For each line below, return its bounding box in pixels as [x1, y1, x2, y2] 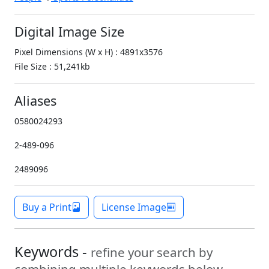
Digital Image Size [14, 23, 124, 41]
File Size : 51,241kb [14, 61, 90, 73]
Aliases [14, 92, 56, 110]
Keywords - [14, 242, 91, 262]
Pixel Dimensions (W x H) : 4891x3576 [14, 46, 163, 58]
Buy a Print [22, 201, 71, 214]
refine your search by [91, 244, 213, 261]
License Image [101, 201, 166, 214]
